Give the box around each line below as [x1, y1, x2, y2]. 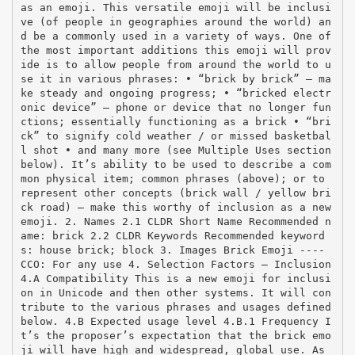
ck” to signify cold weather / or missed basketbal [20, 129, 331, 142]
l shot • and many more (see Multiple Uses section [20, 143, 331, 156]
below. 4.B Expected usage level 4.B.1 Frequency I [20, 315, 331, 327]
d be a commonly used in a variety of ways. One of [20, 29, 331, 42]
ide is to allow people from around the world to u [20, 58, 331, 71]
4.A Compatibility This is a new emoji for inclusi [20, 272, 331, 284]
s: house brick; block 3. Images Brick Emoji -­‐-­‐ [20, 243, 325, 256]
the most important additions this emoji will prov [20, 44, 331, 56]
